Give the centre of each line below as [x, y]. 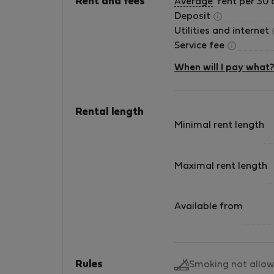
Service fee [201, 46]
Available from [209, 207]
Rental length [109, 113]
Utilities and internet [223, 31]
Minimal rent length [219, 126]
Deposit [194, 17]
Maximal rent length [221, 166]
